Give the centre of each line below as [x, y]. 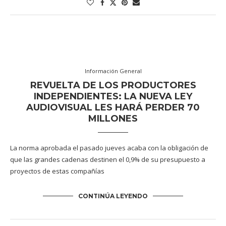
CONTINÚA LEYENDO [113, 196]
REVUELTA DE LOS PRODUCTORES [113, 86]
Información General [113, 71]
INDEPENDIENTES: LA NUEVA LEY [113, 97]
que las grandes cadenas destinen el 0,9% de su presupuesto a [108, 160]
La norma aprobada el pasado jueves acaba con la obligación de [109, 148]
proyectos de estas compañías [57, 171]
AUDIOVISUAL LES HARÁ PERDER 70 [113, 108]
